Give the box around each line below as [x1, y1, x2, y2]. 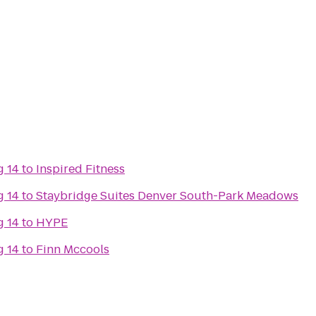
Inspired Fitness [36, 161, 125, 177]
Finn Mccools [36, 241, 109, 257]
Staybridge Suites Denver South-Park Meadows [36, 188, 298, 204]
